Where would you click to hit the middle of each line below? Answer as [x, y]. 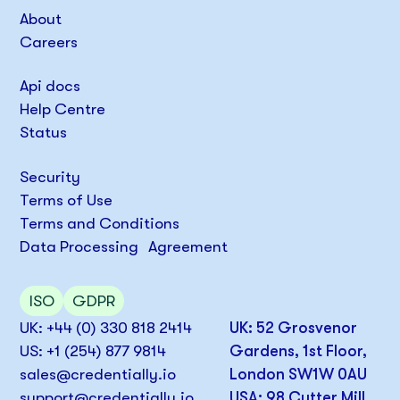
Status [44, 133]
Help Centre [63, 109]
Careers [49, 42]
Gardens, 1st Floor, [298, 351]
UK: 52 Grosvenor [293, 328]
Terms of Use [67, 200]
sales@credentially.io [98, 375]
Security [50, 176]
